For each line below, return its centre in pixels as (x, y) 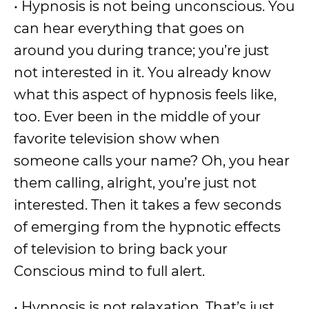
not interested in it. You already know (142, 72)
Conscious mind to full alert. (109, 271)
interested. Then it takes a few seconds (148, 205)
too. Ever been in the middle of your (137, 117)
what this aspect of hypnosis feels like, (145, 94)
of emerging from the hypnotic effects (147, 227)
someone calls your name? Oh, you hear (152, 161)
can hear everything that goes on (129, 28)
